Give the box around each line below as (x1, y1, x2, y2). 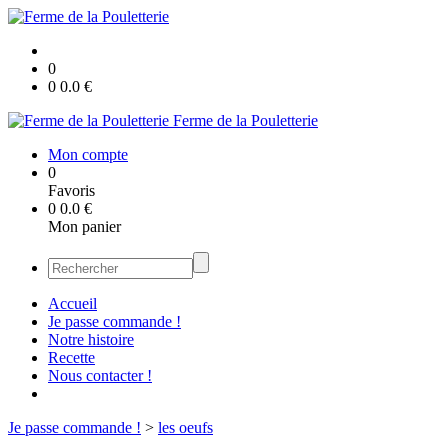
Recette (48, 349, 95, 366)
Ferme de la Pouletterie (173, 112, 318, 129)
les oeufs (158, 419, 213, 436)
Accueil (48, 295, 97, 312)
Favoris (48, 182, 95, 199)
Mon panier (48, 218, 121, 235)
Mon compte (48, 146, 128, 163)
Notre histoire (48, 331, 134, 348)
